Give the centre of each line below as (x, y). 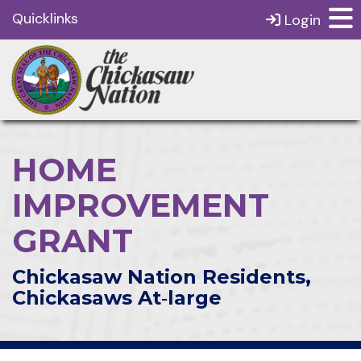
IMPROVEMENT (141, 205)
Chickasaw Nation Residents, (162, 277)
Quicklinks (45, 19)
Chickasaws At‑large (117, 298)
